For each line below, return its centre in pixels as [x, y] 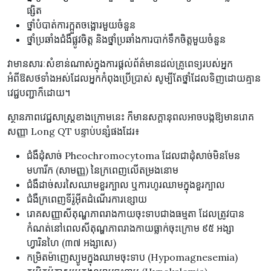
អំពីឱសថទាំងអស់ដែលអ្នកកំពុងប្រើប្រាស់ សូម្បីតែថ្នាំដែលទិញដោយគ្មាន [134, 78]
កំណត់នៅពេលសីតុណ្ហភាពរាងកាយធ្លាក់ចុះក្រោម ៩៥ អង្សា [130, 228]
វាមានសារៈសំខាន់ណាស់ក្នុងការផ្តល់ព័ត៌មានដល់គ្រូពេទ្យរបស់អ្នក [120, 64]
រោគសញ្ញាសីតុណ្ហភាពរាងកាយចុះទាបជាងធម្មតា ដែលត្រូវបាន [135, 214]
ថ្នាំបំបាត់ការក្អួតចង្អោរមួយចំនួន [81, 25]
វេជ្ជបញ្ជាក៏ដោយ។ [39, 93]
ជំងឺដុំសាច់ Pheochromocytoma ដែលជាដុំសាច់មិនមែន [133, 156]
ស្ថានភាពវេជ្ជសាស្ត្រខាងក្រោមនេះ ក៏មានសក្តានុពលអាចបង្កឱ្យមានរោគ [131, 117]
